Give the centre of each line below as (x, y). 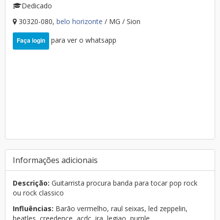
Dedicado (37, 6)
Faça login (31, 40)
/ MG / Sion (123, 21)
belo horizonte (81, 21)
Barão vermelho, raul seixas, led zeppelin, (121, 208)
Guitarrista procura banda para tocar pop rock (124, 183)
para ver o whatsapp (83, 40)
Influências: (33, 208)
